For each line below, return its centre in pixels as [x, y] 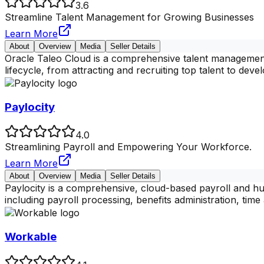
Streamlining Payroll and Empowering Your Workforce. [128, 147]
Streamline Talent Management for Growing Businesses [129, 17]
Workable [31, 237]
